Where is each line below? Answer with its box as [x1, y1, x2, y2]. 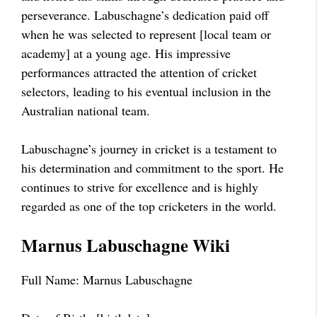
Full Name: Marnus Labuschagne [21, 271, 192, 288]
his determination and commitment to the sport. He [21, 159, 284, 176]
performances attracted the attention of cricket [21, 64, 257, 81]
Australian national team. [21, 102, 150, 119]
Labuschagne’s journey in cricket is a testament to [21, 140, 277, 157]
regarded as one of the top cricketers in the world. [21, 197, 277, 214]
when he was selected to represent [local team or [21, 25, 271, 42]
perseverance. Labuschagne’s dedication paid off [21, 6, 269, 23]
